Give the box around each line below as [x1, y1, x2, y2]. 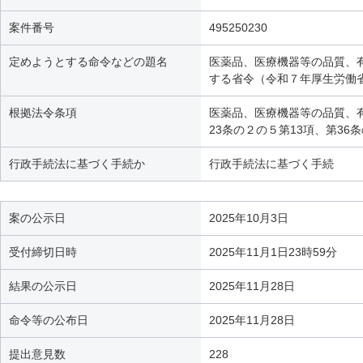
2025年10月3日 [209, 211, 288, 224]
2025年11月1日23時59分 [209, 246, 337, 258]
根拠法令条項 [9, 106, 77, 119]
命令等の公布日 [9, 314, 88, 327]
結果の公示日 [9, 280, 77, 293]
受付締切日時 [9, 246, 77, 258]
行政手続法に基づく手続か [9, 157, 145, 170]
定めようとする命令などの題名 [9, 55, 168, 68]
